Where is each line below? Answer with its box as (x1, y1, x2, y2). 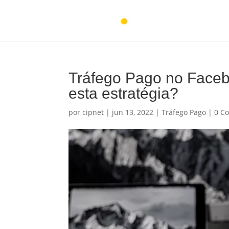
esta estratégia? (68, 85, 179, 102)
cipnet (82, 107, 104, 117)
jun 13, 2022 (112, 107, 154, 117)
